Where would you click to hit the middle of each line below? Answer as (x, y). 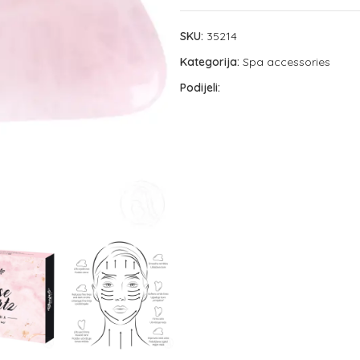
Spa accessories (286, 62)
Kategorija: (210, 62)
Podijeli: (200, 88)
